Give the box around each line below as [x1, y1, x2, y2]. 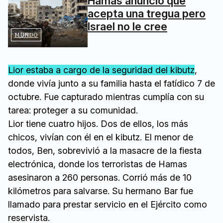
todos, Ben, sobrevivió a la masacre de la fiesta [8, 145, 202, 156]
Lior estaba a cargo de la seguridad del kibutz [8, 64, 195, 75]
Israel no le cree [88, 20, 167, 33]
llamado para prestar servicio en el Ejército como [8, 199, 207, 210]
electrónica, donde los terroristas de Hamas [8, 158, 187, 169]
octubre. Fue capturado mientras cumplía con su [8, 91, 204, 102]
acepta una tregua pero [88, 7, 206, 20]
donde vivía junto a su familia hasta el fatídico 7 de [8, 78, 215, 89]
